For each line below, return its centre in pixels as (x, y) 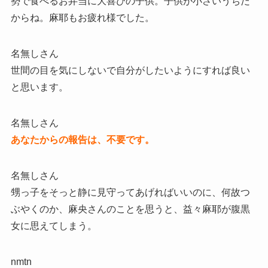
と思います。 (39, 87)
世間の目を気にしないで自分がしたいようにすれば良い (130, 71)
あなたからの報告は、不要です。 (82, 140)
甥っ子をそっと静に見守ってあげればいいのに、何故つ (130, 193)
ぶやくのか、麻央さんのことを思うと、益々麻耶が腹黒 (130, 209)
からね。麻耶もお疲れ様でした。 (82, 18)
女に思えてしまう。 (54, 226)
